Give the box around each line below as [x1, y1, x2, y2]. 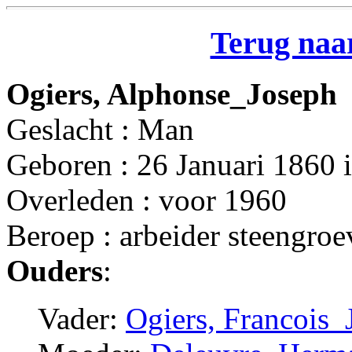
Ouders [6, 253, 103, 288]
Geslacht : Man [6, 112, 194, 146]
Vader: [38, 301, 126, 335]
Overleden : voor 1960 [6, 182, 287, 217]
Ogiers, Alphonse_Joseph [6, 76, 337, 111]
